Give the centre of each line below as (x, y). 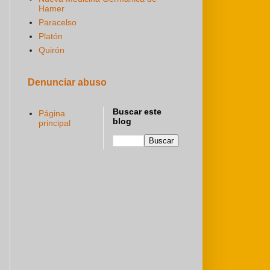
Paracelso (57, 23)
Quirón (51, 50)
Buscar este (137, 111)
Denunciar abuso (67, 82)
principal (54, 123)
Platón (50, 36)
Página (52, 114)
